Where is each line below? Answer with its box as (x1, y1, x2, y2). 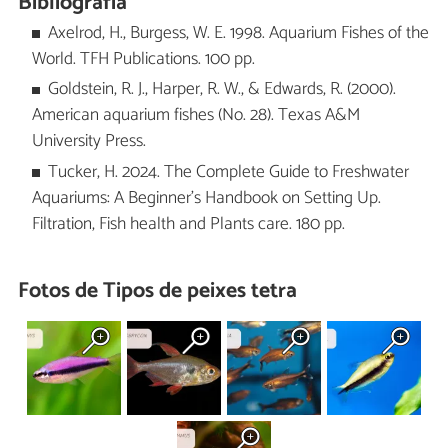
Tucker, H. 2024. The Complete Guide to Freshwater (48, 157, 410, 187)
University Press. (31, 127, 146, 157)
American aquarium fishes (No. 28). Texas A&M (31, 101, 360, 131)
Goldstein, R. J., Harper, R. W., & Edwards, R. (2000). (48, 75, 397, 105)
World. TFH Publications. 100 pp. (31, 45, 255, 75)
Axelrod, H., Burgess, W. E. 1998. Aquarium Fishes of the (48, 19, 430, 49)
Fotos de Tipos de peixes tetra (18, 273, 298, 310)
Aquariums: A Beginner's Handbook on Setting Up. (31, 183, 381, 213)
